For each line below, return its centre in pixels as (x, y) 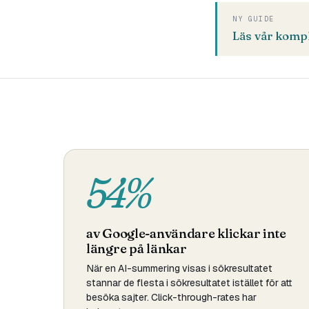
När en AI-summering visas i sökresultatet (179, 268)
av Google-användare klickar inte (186, 233)
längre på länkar (137, 248)
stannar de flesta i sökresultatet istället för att (189, 283)
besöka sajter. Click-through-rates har (171, 297)
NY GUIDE (253, 19)
